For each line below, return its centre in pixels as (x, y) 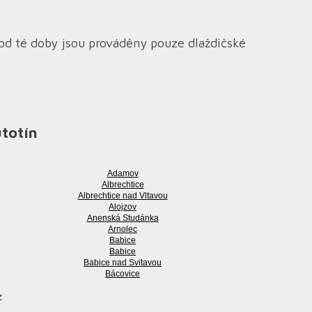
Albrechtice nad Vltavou (123, 196)
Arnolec (123, 229)
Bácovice (123, 274)
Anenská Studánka (123, 218)
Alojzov (123, 207)
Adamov (123, 173)
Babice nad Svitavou (123, 263)
